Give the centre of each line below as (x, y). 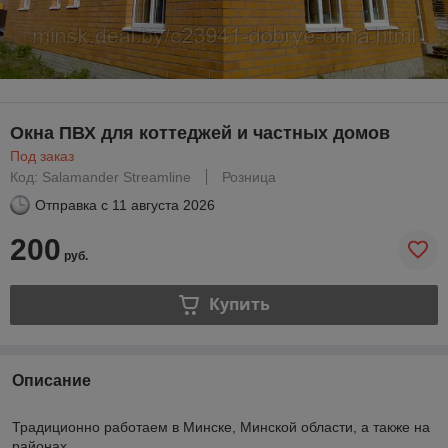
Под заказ (42, 155)
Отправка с (71, 204)
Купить (239, 304)
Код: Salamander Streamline (100, 176)
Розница (249, 176)
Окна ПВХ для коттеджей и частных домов (200, 132)
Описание (51, 380)
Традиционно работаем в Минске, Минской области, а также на (221, 426)
